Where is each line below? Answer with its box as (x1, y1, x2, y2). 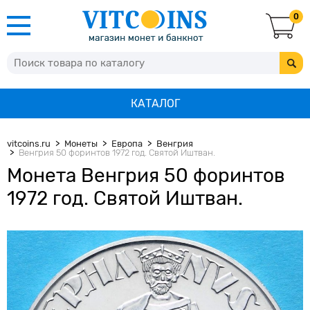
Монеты (64, 138, 98, 149)
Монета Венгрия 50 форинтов (7, 164, 285, 187)
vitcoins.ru (7, 138, 51, 149)
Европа (111, 138, 143, 149)
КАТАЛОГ (130, 97, 180, 110)
